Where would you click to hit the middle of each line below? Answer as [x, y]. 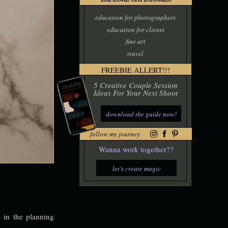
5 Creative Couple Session [135, 85]
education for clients [135, 30]
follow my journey [115, 134]
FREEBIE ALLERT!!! [136, 70]
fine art [135, 41]
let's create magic [136, 168]
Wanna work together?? [136, 149]
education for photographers [135, 17]
